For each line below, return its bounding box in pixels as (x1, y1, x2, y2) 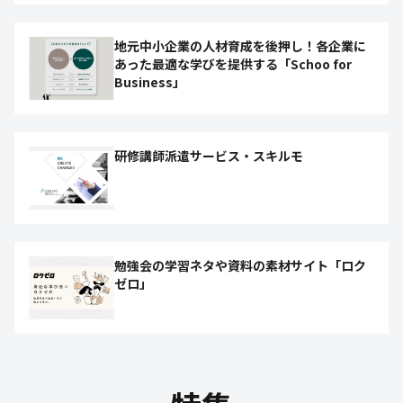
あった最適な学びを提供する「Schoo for (114, 55, 352, 73)
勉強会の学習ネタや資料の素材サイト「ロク (114, 256, 366, 274)
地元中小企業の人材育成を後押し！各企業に (114, 37, 366, 55)
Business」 (114, 73, 185, 91)
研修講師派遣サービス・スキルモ (114, 147, 303, 165)
